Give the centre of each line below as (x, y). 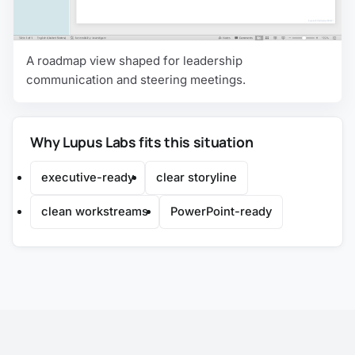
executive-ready (88, 178)
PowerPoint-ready (221, 211)
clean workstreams (95, 211)
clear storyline (196, 178)
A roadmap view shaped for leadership (134, 60)
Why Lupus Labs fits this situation (142, 141)
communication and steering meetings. (136, 79)
